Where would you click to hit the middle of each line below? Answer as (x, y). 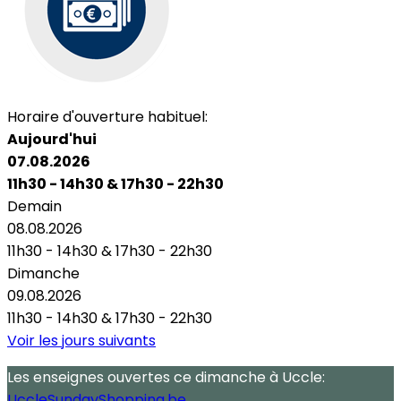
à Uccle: (295, 377)
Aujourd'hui (52, 139)
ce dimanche (220, 377)
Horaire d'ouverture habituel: (107, 116)
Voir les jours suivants (81, 340)
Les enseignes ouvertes (90, 377)
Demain (34, 206)
